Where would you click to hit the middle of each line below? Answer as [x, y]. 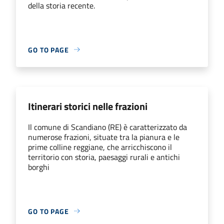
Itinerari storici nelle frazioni [88, 106]
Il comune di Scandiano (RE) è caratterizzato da [107, 127]
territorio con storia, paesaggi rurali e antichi [104, 157]
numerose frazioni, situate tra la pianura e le [104, 137]
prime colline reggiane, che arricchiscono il [100, 147]
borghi [39, 167]
